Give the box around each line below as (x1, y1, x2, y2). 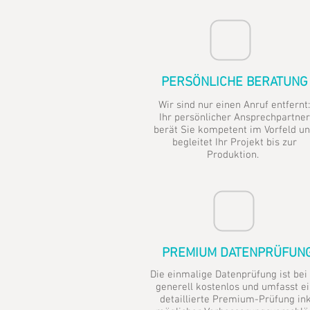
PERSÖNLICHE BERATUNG (161, 75, 308, 91)
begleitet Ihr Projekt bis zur (172, 136, 297, 149)
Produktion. (207, 149, 262, 161)
